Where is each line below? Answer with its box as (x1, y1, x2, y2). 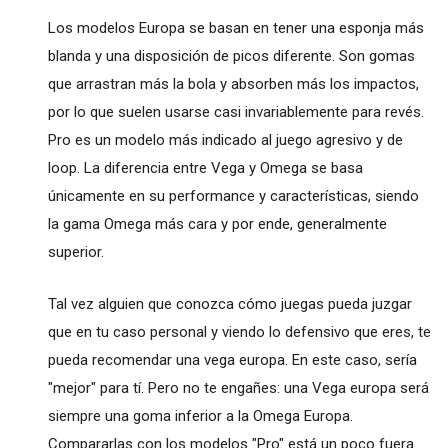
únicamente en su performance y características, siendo (47, 186, 419, 205)
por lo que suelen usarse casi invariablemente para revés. (47, 102, 424, 121)
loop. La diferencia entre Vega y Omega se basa (47, 158, 363, 177)
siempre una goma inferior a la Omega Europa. (47, 406, 353, 425)
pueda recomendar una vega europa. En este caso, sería (47, 350, 417, 369)
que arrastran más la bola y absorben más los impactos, (47, 74, 419, 93)
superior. (47, 242, 104, 261)
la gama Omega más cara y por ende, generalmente (47, 214, 387, 233)
